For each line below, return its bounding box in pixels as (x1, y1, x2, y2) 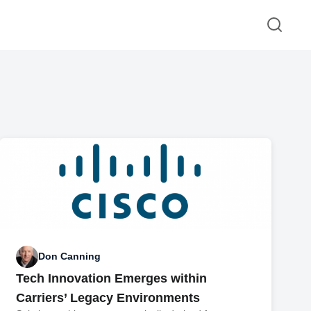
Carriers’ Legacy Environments (16, 290, 201, 305)
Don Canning (38, 251, 101, 262)
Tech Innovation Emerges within (16, 271, 208, 285)
